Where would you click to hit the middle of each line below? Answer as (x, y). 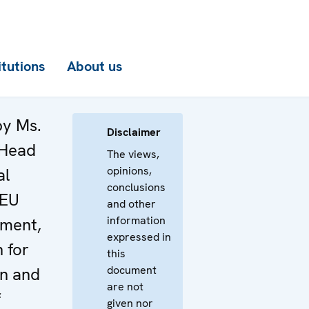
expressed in (139, 237)
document (132, 270)
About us (94, 66)
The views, (133, 154)
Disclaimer (134, 132)
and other (131, 204)
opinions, (129, 171)
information (136, 220)
